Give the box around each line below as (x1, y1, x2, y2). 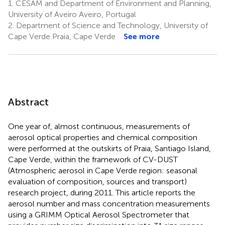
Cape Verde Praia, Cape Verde (8, 31, 116, 41)
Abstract (8, 95, 49, 108)
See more (124, 31, 160, 41)
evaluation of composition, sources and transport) (8, 176, 187, 186)
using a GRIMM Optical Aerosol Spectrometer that (8, 209, 189, 219)
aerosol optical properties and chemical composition (8, 132, 197, 142)
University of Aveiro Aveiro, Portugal (8, 9, 136, 19)
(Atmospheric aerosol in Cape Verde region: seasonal (8, 165, 197, 175)
